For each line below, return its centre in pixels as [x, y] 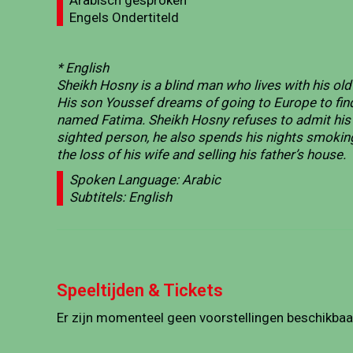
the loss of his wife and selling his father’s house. [201, 154]
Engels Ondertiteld [121, 17]
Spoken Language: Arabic [142, 180]
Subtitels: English [117, 197]
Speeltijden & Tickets [140, 290]
